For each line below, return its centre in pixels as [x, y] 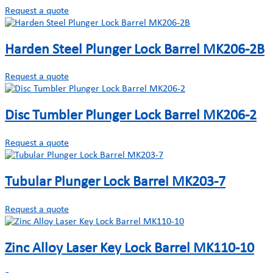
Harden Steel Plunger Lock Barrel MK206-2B [135, 50]
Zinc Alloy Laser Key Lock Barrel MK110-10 [129, 249]
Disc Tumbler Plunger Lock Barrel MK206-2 [131, 116]
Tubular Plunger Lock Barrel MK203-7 [115, 183]
